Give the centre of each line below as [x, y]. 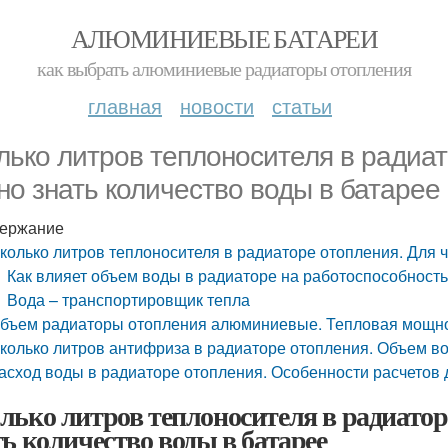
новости [217, 105]
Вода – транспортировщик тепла [129, 299]
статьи [302, 105]
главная [125, 105]
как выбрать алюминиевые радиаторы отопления [224, 68]
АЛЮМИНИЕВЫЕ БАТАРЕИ [224, 38]
